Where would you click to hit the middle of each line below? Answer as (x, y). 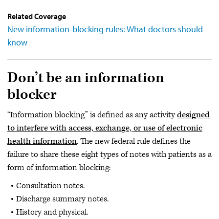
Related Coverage (37, 16)
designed (193, 115)
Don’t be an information (86, 78)
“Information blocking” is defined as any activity (92, 115)
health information (42, 141)
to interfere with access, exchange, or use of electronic (105, 128)
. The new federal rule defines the (134, 141)
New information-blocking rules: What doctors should (105, 29)
